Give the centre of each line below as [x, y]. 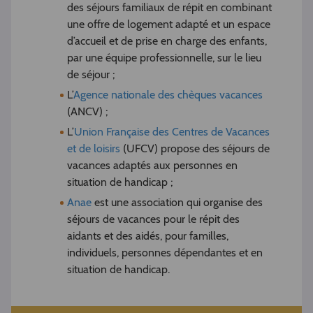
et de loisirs [94, 149]
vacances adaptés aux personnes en [152, 166]
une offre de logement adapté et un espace [169, 24]
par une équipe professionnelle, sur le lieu [164, 58]
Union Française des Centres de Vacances [172, 132]
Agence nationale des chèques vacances [168, 95]
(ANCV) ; [87, 112]
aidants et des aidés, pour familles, [148, 236]
